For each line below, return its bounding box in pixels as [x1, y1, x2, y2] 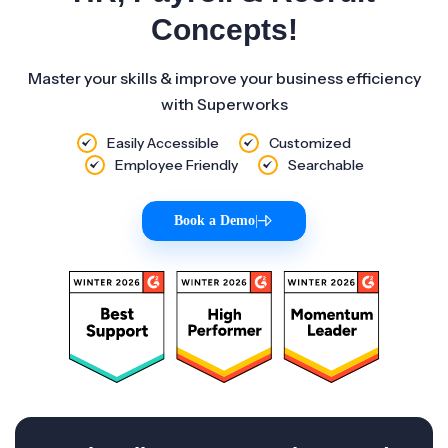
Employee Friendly [114, 156, 238, 174]
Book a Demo [174, 213, 255, 228]
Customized [269, 134, 351, 152]
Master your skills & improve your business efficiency [27, 68, 421, 88]
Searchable [287, 156, 364, 174]
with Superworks [160, 94, 288, 114]
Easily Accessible [107, 134, 219, 152]
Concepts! [150, 13, 298, 46]
